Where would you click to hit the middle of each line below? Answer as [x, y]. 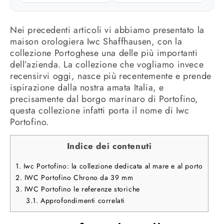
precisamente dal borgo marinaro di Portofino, [104, 99]
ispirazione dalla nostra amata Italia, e [87, 87]
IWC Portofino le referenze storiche [81, 189]
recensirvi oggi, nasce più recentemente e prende [111, 76]
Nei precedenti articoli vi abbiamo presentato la [107, 30]
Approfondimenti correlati [82, 201]
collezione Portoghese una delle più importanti [104, 53]
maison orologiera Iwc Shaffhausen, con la [96, 41]
